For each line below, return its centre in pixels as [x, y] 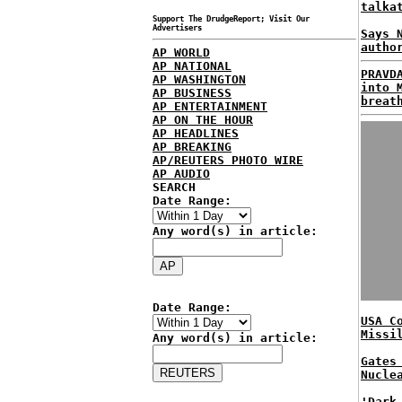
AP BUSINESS [192, 93]
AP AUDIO [181, 174]
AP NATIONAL [192, 66]
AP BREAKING [192, 147]
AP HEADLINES [196, 133]
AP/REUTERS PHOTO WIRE [228, 160]
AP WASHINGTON [199, 79]
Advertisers [177, 28]
